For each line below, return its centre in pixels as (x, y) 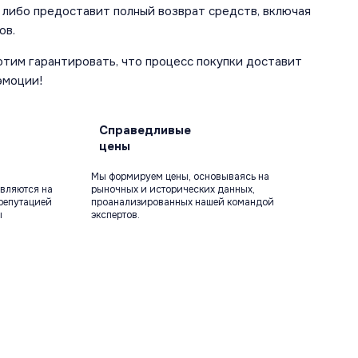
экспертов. (115, 215)
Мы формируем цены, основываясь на (180, 176)
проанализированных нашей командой (182, 202)
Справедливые (145, 130)
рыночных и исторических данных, (173, 189)
